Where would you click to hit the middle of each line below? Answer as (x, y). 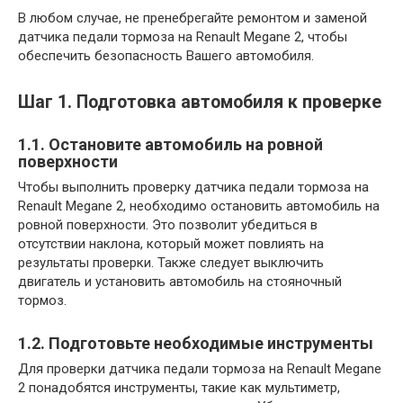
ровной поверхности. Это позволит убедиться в (168, 224)
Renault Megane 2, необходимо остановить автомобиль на (199, 206)
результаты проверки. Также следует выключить (171, 262)
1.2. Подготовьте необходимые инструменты (196, 343)
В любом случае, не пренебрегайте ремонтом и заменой (193, 18)
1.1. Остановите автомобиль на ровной (170, 144)
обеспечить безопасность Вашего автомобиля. (166, 56)
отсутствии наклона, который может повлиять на (171, 243)
